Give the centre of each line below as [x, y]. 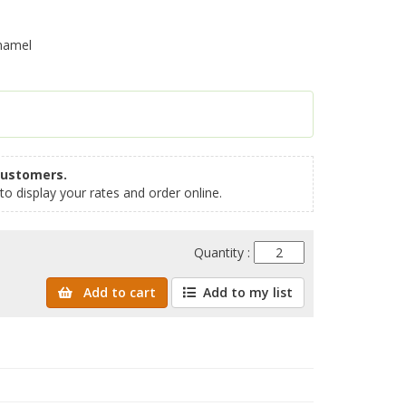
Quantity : [224, 253]
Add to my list [248, 293]
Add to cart [118, 293]
